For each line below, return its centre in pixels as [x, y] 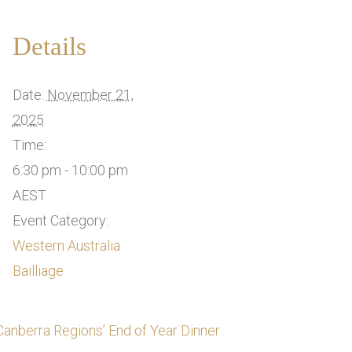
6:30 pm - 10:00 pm [70, 170]
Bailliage [38, 270]
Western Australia [66, 245]
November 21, [90, 94]
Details [49, 46]
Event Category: [60, 220]
